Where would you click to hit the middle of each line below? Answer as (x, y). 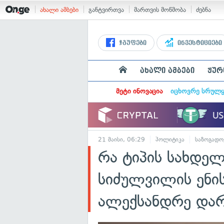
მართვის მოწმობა (160, 10)
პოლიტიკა (170, 139)
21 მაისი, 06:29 (121, 139)
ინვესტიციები (199, 43)
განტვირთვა (106, 10)
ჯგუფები (132, 43)
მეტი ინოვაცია (139, 91)
